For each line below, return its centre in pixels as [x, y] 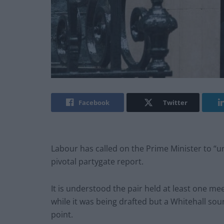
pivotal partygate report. [97, 162]
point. [62, 215]
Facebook [94, 103]
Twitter [175, 103]
